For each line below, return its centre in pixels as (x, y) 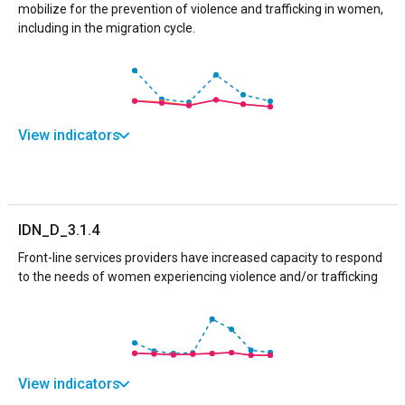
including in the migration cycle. (107, 28)
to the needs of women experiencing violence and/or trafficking (198, 276)
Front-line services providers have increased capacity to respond (200, 257)
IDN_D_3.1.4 (59, 230)
